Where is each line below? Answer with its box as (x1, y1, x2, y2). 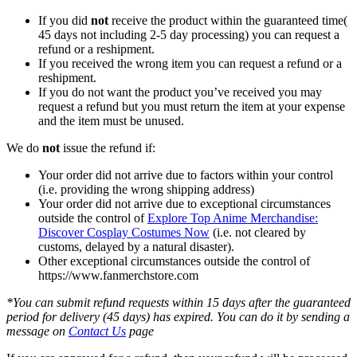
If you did (38, 14, 91, 28)
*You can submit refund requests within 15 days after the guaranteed (6, 296, 351, 310)
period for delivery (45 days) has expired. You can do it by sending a (6, 310, 350, 324)
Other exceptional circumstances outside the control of (38, 254, 310, 269)
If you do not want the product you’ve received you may (38, 85, 322, 100)
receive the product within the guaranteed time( (108, 14, 347, 28)
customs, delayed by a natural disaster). (38, 240, 234, 254)
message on (6, 324, 69, 339)
